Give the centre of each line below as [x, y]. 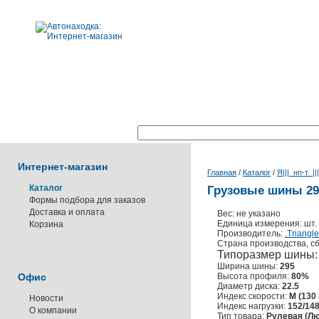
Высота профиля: [254, 276]
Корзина [46, 224]
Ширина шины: [249, 266]
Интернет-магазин [63, 167]
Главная [222, 172]
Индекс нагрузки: [252, 306]
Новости [46, 298]
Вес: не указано [249, 214]
